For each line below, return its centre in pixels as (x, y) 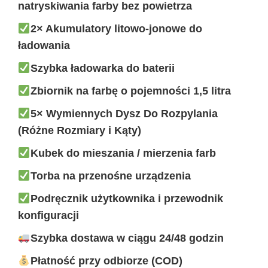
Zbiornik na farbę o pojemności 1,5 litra (130, 91)
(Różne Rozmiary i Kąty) (80, 131)
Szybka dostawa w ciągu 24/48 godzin (127, 238)
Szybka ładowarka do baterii (102, 68)
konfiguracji (48, 216)
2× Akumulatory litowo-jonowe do (116, 29)
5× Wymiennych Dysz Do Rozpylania (124, 114)
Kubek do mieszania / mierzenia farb (123, 153)
